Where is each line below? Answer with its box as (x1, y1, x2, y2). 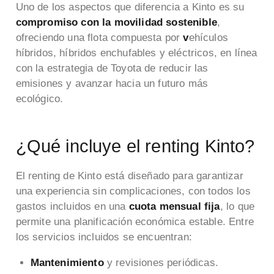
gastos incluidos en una (15, 201, 129, 213)
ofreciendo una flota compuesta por (15, 32, 183, 44)
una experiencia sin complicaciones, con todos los (15, 185, 251, 198)
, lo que (220, 201, 255, 213)
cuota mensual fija (128, 201, 220, 213)
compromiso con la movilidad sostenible (15, 17, 217, 29)
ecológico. (15, 93, 64, 105)
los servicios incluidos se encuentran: (15, 231, 192, 243)
